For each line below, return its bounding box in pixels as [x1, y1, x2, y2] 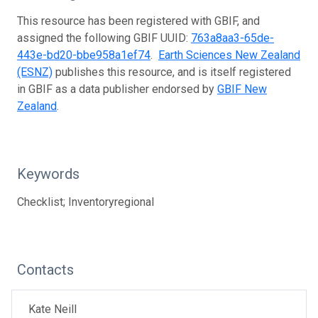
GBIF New [217, 82, 267, 96]
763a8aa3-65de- [191, 31, 274, 45]
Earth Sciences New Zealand [158, 48, 300, 62]
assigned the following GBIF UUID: [17, 31, 191, 45]
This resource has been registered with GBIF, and [17, 13, 260, 28]
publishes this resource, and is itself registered [53, 65, 291, 79]
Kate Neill [28, 302, 77, 316]
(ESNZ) [17, 65, 53, 79]
